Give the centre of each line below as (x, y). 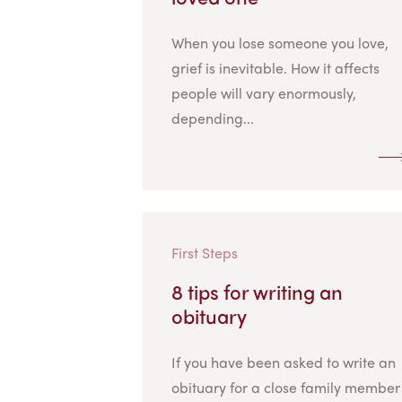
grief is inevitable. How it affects (275, 67)
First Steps (204, 252)
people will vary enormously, (263, 92)
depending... (212, 118)
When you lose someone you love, (280, 42)
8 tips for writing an (257, 291)
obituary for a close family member (285, 387)
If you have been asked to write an (283, 362)
